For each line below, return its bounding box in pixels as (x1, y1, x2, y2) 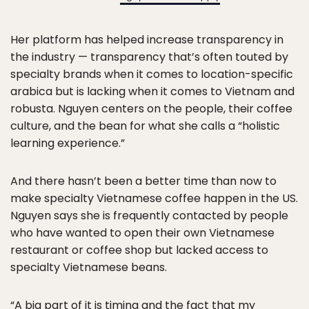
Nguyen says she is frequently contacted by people (10, 208, 288, 224)
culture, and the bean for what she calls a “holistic (10, 118, 280, 134)
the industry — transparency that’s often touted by (10, 49, 288, 66)
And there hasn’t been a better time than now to (10, 173, 277, 190)
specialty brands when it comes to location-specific (10, 66, 293, 83)
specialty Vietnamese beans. (10, 259, 167, 276)
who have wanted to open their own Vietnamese (10, 225, 275, 241)
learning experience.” (10, 135, 125, 152)
